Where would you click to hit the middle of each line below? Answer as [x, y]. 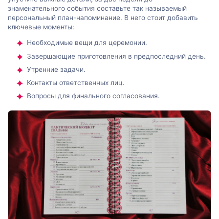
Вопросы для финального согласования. [93, 96]
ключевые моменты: [41, 27]
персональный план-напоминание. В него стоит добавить [103, 17]
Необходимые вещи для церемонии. [87, 43]
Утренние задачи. [56, 69]
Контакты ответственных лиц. [76, 83]
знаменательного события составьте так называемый [97, 8]
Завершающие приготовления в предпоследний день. [116, 56]
